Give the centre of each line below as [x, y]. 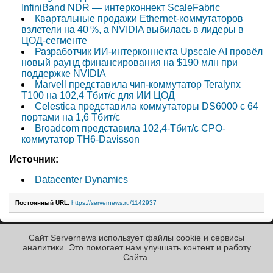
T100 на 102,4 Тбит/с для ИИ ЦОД [98, 96]
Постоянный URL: [42, 203]
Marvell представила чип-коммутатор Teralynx [138, 85]
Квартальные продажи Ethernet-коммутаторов [139, 19]
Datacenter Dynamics [81, 180]
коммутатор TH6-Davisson [80, 140]
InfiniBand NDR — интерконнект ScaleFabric [121, 8]
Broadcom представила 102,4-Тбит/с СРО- [130, 129]
